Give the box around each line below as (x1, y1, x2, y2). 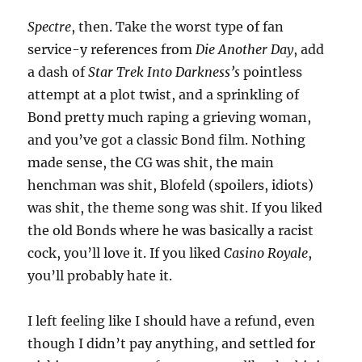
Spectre (27, 18, 72, 35)
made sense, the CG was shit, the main (27, 154, 275, 170)
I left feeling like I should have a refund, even (27, 312, 316, 329)
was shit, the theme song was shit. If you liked (27, 199, 323, 216)
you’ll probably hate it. (27, 267, 173, 284)
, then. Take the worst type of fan (71, 18, 284, 35)
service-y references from (27, 40, 196, 57)
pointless (240, 63, 303, 80)
